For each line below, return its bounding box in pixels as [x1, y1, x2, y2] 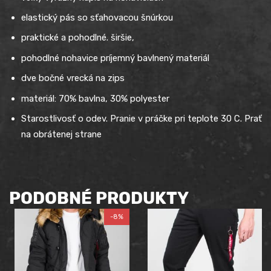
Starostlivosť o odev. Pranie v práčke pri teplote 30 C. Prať [21, 113, 262, 125]
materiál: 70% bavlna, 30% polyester [21, 93, 169, 104]
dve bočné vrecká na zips [21, 73, 125, 84]
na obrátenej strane [21, 129, 102, 140]
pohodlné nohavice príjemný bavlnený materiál [21, 52, 209, 64]
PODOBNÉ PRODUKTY [9, 188, 189, 209]
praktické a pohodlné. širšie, [21, 32, 134, 44]
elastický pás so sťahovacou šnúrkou [21, 12, 173, 23]
